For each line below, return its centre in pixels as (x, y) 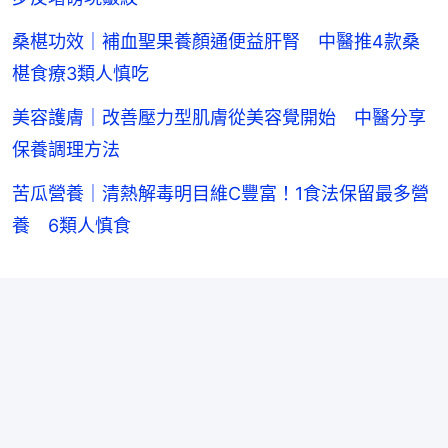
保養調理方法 (66, 150)
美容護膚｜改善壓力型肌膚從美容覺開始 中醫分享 (219, 118)
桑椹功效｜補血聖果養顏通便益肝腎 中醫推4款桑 (216, 42)
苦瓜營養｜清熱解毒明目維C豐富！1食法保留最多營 (220, 194)
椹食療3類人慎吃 (80, 74)
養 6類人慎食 (71, 226)
